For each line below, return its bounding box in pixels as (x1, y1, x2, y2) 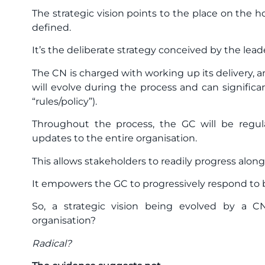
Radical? (32, 237, 72, 249)
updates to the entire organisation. (32, 132, 197, 144)
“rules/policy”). (32, 95, 97, 107)
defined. (32, 22, 71, 34)
